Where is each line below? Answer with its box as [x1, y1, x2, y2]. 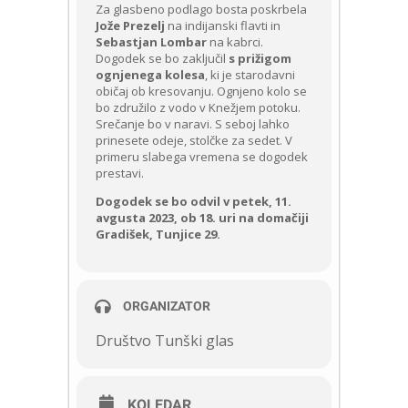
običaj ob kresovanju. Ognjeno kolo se [96, 83, 307, 99]
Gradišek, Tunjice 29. [96, 226, 220, 242]
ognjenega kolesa [96, 66, 205, 83]
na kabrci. [207, 34, 263, 50]
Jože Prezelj [96, 17, 165, 34]
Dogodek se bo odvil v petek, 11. [96, 193, 291, 209]
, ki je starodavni [205, 66, 295, 83]
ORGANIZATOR [123, 299, 210, 313]
